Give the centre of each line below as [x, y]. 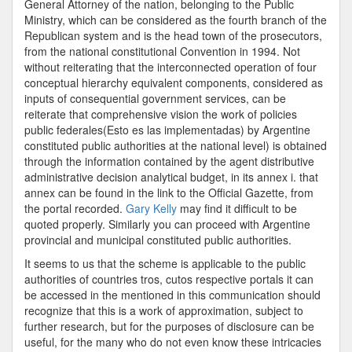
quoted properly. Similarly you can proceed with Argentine [167, 224]
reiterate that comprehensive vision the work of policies [161, 114]
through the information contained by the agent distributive [169, 161]
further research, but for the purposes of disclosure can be [169, 326]
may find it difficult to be [237, 208]
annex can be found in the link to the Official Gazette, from [169, 192]
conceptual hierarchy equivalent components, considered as [174, 82]
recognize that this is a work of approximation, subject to [164, 310]
